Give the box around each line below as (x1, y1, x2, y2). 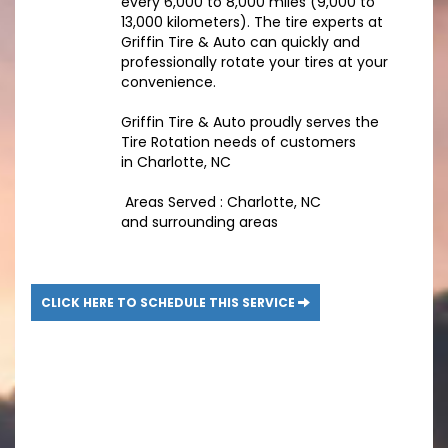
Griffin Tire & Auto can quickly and (120, 32, 360, 53)
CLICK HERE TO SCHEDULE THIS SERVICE (41, 294, 298, 312)
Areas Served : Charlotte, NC (120, 192, 321, 213)
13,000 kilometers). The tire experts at (120, 12, 383, 33)
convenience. (120, 72, 216, 93)
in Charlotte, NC (120, 152, 231, 173)
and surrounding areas (120, 212, 278, 233)
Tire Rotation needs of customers (120, 132, 356, 153)
